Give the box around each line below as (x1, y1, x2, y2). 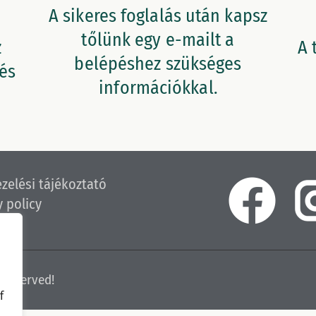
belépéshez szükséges (74, 53, 242, 75)
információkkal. (99, 77, 217, 99)
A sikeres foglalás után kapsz (49, 5, 267, 28)
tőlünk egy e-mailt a (81, 29, 235, 51)
